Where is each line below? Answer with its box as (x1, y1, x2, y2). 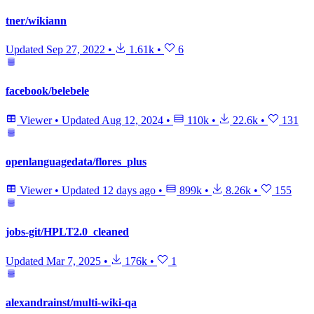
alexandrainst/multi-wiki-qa (6, 296, 137, 308)
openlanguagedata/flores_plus (6, 155, 146, 168)
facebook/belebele (6, 85, 89, 97)
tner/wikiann (6, 14, 67, 27)
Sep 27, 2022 (46, 43, 105, 56)
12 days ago (102, 184, 156, 197)
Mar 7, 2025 (46, 254, 101, 267)
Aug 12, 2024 (102, 114, 163, 126)
